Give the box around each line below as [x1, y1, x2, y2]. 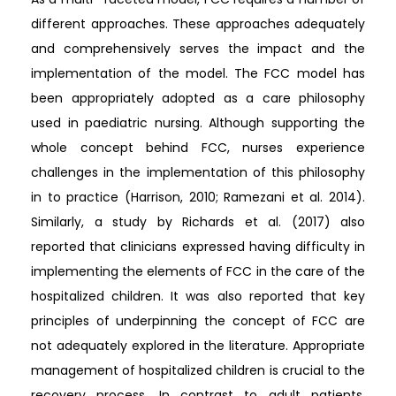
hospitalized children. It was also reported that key [31, 287, 365, 305]
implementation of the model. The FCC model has [31, 65, 365, 82]
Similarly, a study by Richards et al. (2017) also [31, 213, 365, 231]
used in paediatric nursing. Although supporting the [31, 114, 365, 132]
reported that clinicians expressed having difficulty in [31, 238, 365, 255]
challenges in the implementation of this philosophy [31, 164, 365, 181]
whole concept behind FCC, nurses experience [31, 139, 365, 156]
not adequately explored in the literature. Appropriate [31, 337, 365, 354]
